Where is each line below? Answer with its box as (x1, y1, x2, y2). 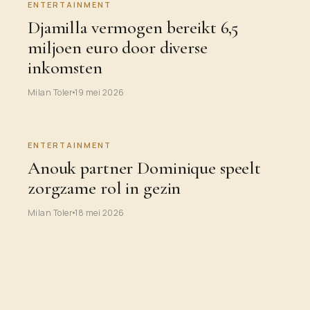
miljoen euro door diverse (28, 36, 208, 58)
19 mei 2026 (75, 86, 125, 98)
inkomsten (28, 56, 102, 78)
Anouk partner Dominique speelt (28, 156, 262, 179)
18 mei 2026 (75, 206, 125, 219)
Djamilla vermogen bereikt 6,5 (28, 16, 239, 38)
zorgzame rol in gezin (28, 176, 181, 199)
